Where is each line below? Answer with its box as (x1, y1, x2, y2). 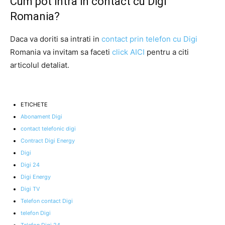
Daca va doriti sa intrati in (10, 34, 101, 44)
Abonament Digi (21, 113, 62, 120)
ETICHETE (21, 100, 48, 108)
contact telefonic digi (21, 125, 76, 132)
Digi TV (21, 185, 40, 192)
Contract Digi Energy (21, 137, 75, 144)
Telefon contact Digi (21, 197, 73, 204)
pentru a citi (145, 47, 189, 57)
